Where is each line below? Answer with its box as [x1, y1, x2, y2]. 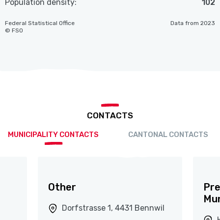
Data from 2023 [170, 20, 215, 27]
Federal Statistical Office [5, 20, 75, 27]
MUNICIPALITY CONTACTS [7, 130, 99, 139]
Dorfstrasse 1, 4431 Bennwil [61, 203, 165, 213]
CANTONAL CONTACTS [128, 130, 208, 139]
